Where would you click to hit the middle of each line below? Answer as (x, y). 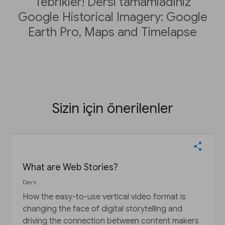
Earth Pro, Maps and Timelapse (113, 32)
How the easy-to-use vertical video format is (104, 197)
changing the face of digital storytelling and (102, 209)
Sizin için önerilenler (113, 108)
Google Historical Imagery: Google (113, 17)
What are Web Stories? (70, 167)
